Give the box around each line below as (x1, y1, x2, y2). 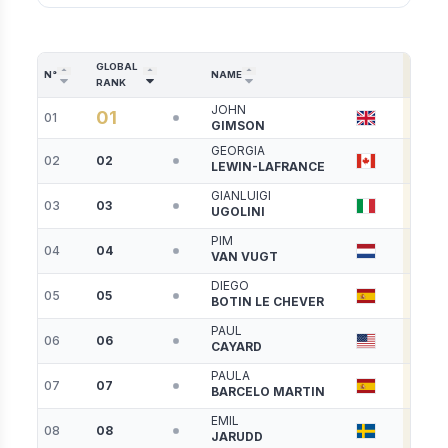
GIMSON (211, 118, 266, 134)
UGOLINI (211, 204, 266, 220)
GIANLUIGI (211, 188, 272, 204)
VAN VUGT (211, 249, 279, 265)
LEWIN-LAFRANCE (211, 159, 326, 175)
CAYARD (211, 339, 263, 355)
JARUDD (211, 429, 264, 445)
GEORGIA (211, 143, 266, 159)
